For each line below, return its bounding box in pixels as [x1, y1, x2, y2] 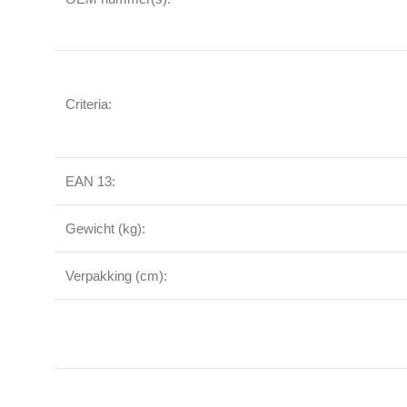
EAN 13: [65, 174, 115, 189]
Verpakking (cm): [65, 268, 167, 283]
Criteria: [65, 96, 112, 112]
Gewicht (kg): [65, 221, 145, 236]
